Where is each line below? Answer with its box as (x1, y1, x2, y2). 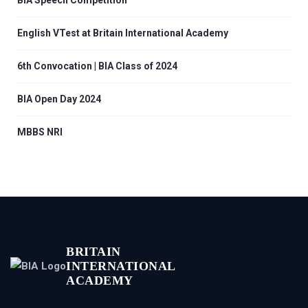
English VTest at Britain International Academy (17, 27, 228, 39)
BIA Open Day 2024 (17, 93, 101, 105)
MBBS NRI (17, 126, 63, 138)
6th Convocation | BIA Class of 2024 (17, 60, 177, 72)
